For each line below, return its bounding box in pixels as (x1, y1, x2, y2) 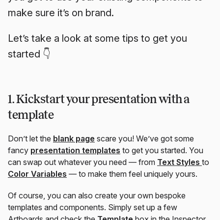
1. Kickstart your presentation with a (8, 93, 190, 106)
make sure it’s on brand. (8, 7, 114, 19)
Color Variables (8, 169, 67, 179)
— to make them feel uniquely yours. (67, 169, 197, 179)
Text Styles (157, 157, 202, 167)
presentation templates (30, 145, 120, 156)
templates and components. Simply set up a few (8, 202, 177, 213)
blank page (53, 134, 95, 144)
